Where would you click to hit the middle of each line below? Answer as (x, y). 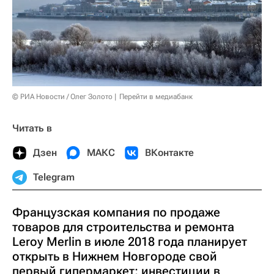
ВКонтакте (169, 153)
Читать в (32, 128)
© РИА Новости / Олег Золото (62, 97)
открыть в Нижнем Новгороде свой (115, 257)
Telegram (54, 177)
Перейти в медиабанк (156, 97)
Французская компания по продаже (116, 213)
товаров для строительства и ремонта (123, 227)
